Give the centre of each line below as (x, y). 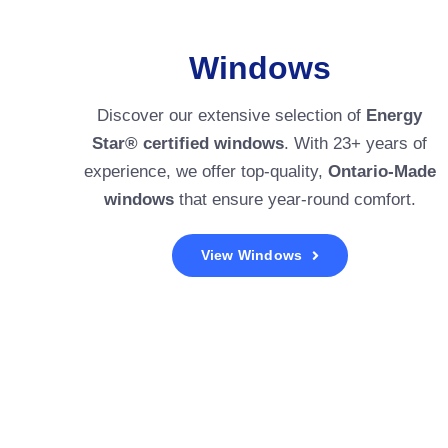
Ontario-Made (381, 172)
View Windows (251, 255)
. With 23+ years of (356, 144)
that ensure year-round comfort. (294, 200)
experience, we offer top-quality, (205, 172)
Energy (394, 116)
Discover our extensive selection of (232, 116)
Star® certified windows (188, 144)
